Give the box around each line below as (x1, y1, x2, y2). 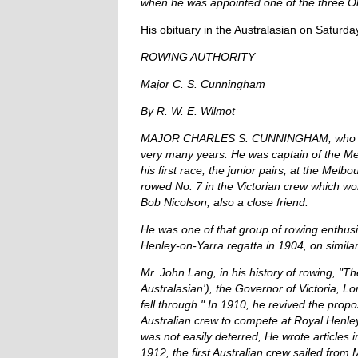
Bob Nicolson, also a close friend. (141, 196, 308, 209)
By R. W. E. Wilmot (141, 105, 235, 118)
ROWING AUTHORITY (141, 50, 255, 64)
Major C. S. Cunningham (141, 78, 265, 91)
